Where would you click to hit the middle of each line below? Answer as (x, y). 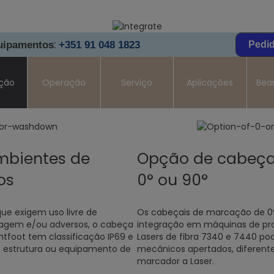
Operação (64, 83)
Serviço (137, 83)
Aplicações (210, 83)
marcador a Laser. (176, 261)
